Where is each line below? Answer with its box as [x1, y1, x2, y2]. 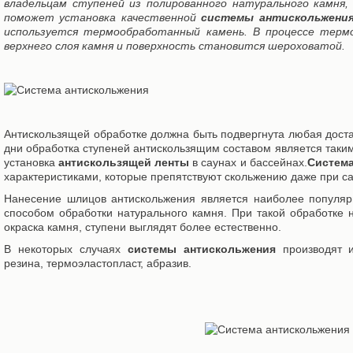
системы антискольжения [127, 243, 276, 255]
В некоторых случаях [4, 243, 128, 255]
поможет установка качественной [4, 11, 202, 24]
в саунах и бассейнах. [189, 156, 307, 169]
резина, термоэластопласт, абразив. [4, 257, 191, 269]
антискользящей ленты [58, 156, 190, 169]
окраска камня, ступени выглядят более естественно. [4, 221, 281, 233]
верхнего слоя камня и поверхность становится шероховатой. [4, 39, 345, 52]
